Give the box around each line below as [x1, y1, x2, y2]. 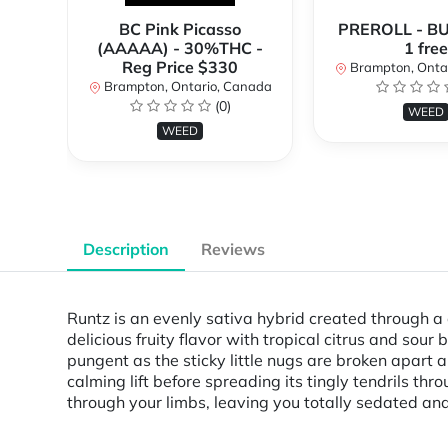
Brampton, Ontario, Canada [100, 78, 272, 95]
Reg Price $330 [122, 57, 238, 78]
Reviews [201, 239, 265, 260]
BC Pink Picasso [119, 19, 241, 40]
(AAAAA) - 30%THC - [97, 38, 263, 59]
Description [83, 239, 169, 260]
